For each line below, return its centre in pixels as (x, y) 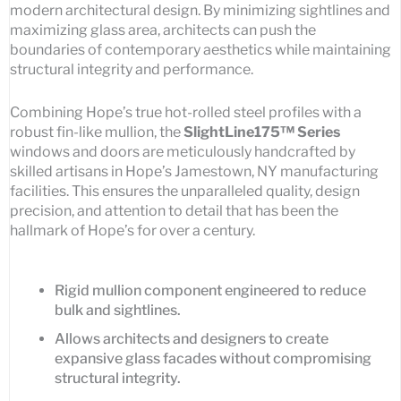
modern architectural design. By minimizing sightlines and (200, 11)
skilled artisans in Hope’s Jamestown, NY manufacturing (194, 171)
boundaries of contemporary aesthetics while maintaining (200, 50)
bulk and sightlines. (118, 311)
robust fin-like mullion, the (97, 132)
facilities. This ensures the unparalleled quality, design (185, 191)
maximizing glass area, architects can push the (163, 30)
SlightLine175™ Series (262, 132)
